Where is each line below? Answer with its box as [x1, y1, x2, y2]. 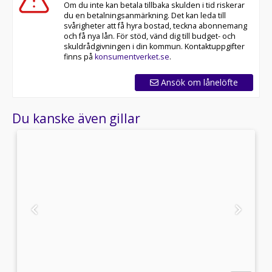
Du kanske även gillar [12, 103, 140, 121]
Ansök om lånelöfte [158, 70, 238, 82]
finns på [63, 45, 95, 56]
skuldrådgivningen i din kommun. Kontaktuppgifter [63, 35, 245, 46]
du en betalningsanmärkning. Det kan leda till [63, 4, 226, 15]
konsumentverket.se [94, 45, 169, 56]
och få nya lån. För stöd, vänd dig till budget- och [63, 24, 236, 35]
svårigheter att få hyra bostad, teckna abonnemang [63, 14, 247, 25]
